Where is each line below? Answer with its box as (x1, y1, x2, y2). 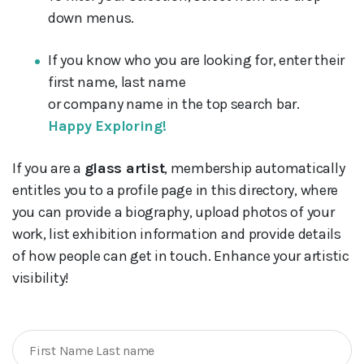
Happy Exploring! (48, 117, 167, 136)
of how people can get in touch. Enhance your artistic (12, 247, 349, 266)
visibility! (12, 269, 70, 288)
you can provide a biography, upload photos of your (12, 203, 335, 222)
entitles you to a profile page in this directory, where (12, 181, 339, 200)
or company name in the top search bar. (48, 95, 300, 114)
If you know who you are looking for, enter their (48, 51, 345, 70)
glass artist (84, 159, 165, 178)
